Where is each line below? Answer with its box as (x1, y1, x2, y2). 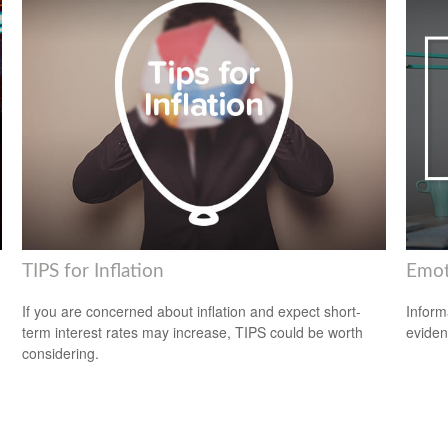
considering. (22, 343, 100, 364)
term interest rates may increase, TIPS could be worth (22, 322, 364, 343)
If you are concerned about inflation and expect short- (22, 301, 362, 322)
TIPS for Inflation (22, 261, 165, 281)
